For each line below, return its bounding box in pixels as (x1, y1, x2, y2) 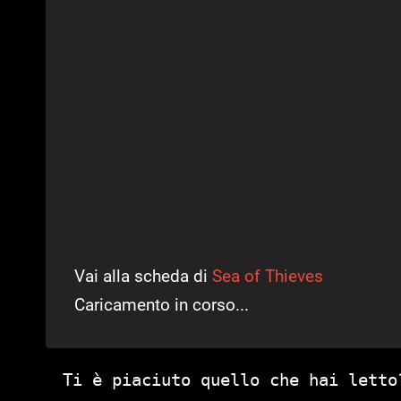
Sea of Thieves (212, 266, 323, 287)
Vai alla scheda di (74, 266, 212, 287)
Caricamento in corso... (74, 294, 249, 316)
